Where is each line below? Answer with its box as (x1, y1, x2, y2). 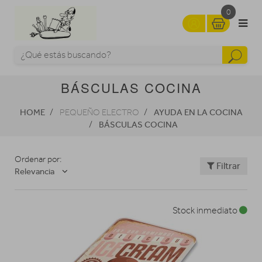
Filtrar (214, 160, 240, 171)
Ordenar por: (15, 154, 61, 165)
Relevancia (15, 166, 54, 177)
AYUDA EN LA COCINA (153, 107, 243, 118)
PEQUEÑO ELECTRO (59, 108, 139, 118)
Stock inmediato (173, 205, 239, 216)
